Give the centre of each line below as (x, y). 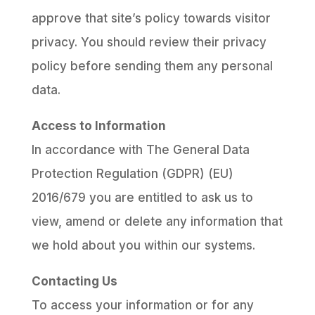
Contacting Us (74, 281)
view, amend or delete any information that (157, 221)
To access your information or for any (142, 305)
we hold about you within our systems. (143, 245)
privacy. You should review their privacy (149, 42)
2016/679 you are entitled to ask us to (142, 198)
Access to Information (98, 126)
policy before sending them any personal (152, 66)
